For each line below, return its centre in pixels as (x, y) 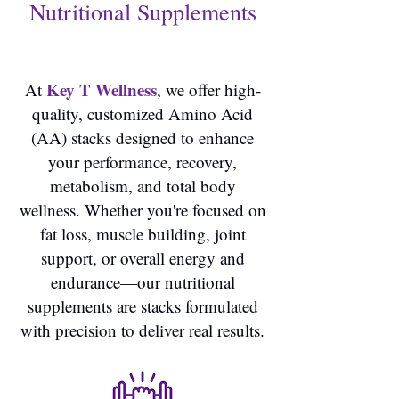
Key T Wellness (101, 90)
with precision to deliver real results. (142, 330)
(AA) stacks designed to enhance (142, 138)
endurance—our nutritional (142, 282)
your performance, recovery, (142, 162)
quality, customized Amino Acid (142, 114)
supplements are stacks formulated (142, 306)
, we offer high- (208, 90)
